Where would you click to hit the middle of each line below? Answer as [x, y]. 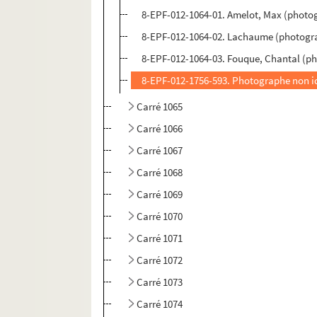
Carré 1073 [160, 282]
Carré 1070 [160, 217]
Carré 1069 [160, 195]
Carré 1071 [160, 238]
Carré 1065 [160, 107]
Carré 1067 [160, 151]
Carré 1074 [160, 304]
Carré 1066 [160, 129]
